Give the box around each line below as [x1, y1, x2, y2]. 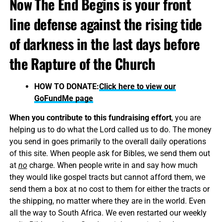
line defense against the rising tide [9, 13, 202, 35]
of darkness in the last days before [9, 33, 200, 55]
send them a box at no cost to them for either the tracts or [9, 184, 210, 194]
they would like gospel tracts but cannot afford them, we [9, 172, 205, 182]
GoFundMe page [34, 94, 93, 104]
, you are [171, 113, 201, 123]
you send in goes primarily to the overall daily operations [9, 137, 206, 147]
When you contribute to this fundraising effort [9, 113, 171, 123]
